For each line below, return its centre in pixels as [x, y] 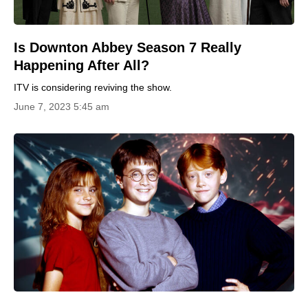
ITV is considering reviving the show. [93, 87]
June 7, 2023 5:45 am [62, 107]
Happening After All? [81, 65]
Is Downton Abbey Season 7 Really [128, 47]
